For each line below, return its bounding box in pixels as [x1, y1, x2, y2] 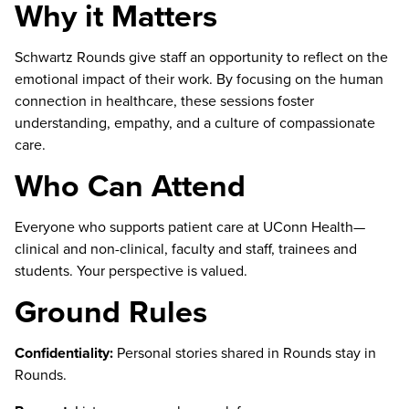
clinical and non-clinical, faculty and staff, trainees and [15, 238, 357, 259]
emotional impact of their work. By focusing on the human [15, 68, 383, 89]
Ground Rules [15, 288, 207, 335]
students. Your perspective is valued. [15, 260, 247, 281]
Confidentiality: [15, 342, 113, 363]
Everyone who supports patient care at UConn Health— [15, 216, 365, 237]
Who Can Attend [15, 163, 246, 209]
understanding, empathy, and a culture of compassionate [15, 112, 375, 133]
